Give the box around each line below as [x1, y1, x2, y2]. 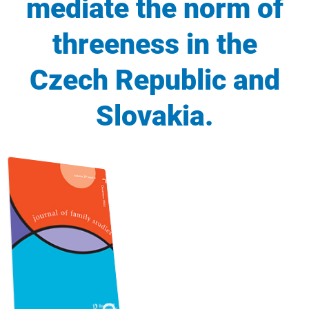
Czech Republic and [29, 63, 280, 97]
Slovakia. [96, 99, 213, 132]
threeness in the [52, 27, 257, 61]
